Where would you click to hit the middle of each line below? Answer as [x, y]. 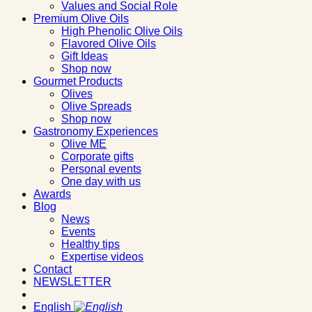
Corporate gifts [97, 156]
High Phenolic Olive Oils [122, 31]
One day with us [101, 181]
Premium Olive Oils [81, 18]
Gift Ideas [85, 56]
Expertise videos [102, 256]
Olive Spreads [96, 106]
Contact [53, 269]
